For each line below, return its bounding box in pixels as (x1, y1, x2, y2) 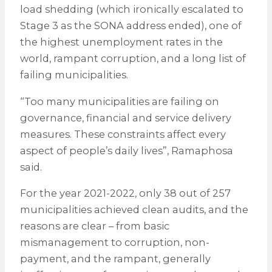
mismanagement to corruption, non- (19, 236, 209, 248)
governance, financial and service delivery (19, 111, 231, 124)
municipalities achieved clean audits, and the (19, 203, 248, 216)
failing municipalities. (19, 69, 165, 81)
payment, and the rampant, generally (19, 252, 211, 265)
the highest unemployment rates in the (19, 36, 223, 49)
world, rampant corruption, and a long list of (19, 52, 246, 65)
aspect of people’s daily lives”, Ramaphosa (19, 144, 233, 157)
